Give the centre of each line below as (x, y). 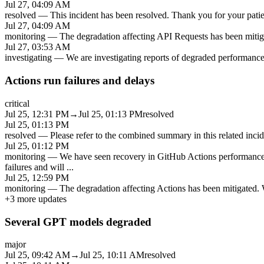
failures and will (36, 167)
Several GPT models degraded (78, 222)
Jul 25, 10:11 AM (112, 255)
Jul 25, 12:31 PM (37, 114)
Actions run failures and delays (80, 81)
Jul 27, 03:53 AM (37, 47)
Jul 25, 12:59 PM (37, 177)
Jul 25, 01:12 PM (37, 146)
